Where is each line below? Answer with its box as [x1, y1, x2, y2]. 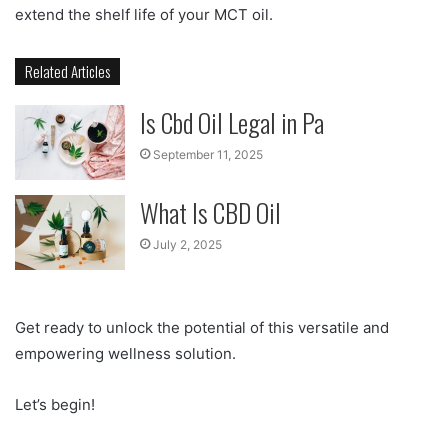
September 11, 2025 [153, 147, 264, 163]
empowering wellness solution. [15, 344, 236, 364]
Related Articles [25, 60, 110, 83]
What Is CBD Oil [140, 193, 282, 233]
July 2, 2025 [153, 237, 223, 253]
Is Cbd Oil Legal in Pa [140, 103, 325, 143]
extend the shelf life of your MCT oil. [15, 5, 273, 25]
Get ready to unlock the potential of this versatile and [15, 318, 389, 338]
